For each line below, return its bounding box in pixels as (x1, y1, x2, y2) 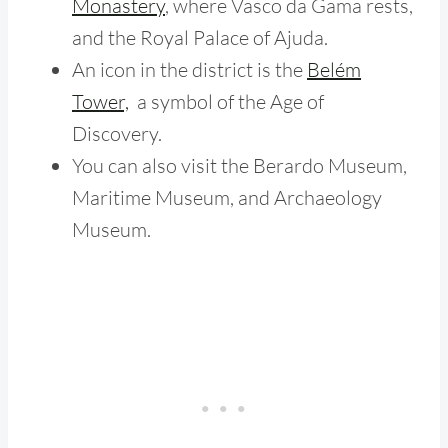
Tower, (72, 88, 129, 114)
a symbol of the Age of (129, 88, 324, 114)
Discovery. (72, 120, 162, 146)
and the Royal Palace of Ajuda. (72, 24, 328, 50)
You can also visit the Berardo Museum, (72, 152, 407, 178)
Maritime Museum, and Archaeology (72, 184, 382, 210)
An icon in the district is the (72, 56, 307, 82)
